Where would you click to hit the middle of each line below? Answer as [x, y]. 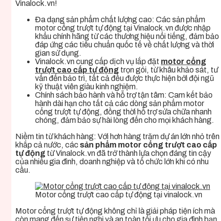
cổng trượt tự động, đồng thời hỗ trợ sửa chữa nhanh [123, 112]
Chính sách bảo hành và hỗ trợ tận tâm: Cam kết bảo [124, 95]
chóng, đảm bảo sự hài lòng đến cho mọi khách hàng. [125, 120]
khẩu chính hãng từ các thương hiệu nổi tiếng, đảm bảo [127, 37]
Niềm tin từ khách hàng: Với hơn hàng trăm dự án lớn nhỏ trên [117, 137]
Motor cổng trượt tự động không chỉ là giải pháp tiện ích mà [115, 211]
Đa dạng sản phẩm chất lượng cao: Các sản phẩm [120, 20]
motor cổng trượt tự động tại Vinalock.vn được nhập [123, 28]
